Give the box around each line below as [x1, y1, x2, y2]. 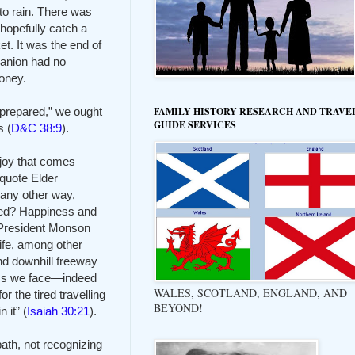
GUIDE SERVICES [154, 117, 236, 132]
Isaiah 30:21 [27, 303, 90, 318]
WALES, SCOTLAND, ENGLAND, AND [154, 284, 347, 300]
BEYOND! [154, 300, 203, 315]
